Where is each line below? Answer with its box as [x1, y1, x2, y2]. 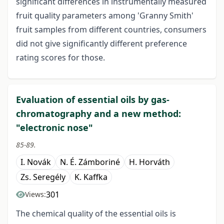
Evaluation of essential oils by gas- [16, 93, 169, 106]
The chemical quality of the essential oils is [16, 208, 176, 219]
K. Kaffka [74, 171, 107, 183]
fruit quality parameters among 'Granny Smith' [16, 10, 193, 21]
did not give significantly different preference [16, 38, 187, 49]
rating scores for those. [16, 52, 105, 63]
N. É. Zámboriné [60, 156, 120, 168]
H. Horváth [129, 156, 170, 168]
